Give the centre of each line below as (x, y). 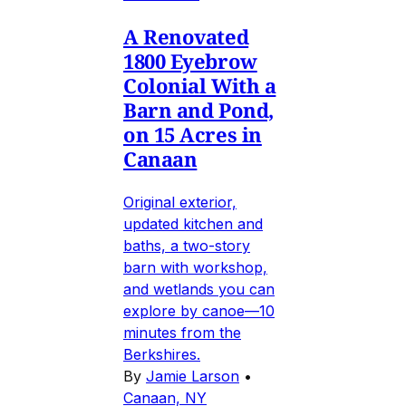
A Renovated (186, 36)
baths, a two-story (187, 245)
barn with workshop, (195, 267)
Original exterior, (180, 202)
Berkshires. (162, 354)
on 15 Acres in (193, 134)
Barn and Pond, (198, 109)
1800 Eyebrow (190, 60)
